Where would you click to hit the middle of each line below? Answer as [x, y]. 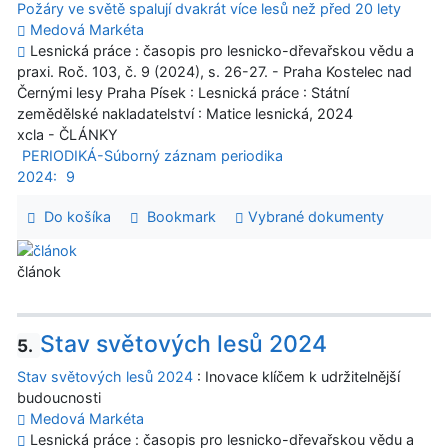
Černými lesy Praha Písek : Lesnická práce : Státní [183, 93]
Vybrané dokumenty [313, 217]
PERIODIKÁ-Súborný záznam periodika [152, 156]
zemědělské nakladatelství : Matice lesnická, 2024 [185, 114]
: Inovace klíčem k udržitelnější [296, 377]
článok [39, 272]
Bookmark [177, 217]
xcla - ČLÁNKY [67, 135]
